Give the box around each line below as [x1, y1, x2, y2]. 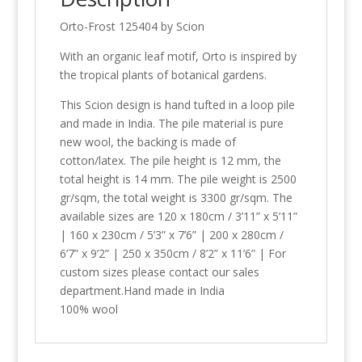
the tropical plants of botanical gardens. [59, 67, 267, 82]
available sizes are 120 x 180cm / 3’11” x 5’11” [59, 208, 297, 224]
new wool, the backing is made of [59, 134, 236, 149]
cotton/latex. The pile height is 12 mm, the [59, 153, 281, 168]
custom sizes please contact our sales [59, 264, 259, 280]
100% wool [59, 301, 118, 317]
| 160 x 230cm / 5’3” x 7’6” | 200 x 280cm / [59, 227, 284, 242]
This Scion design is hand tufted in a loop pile [59, 97, 295, 112]
